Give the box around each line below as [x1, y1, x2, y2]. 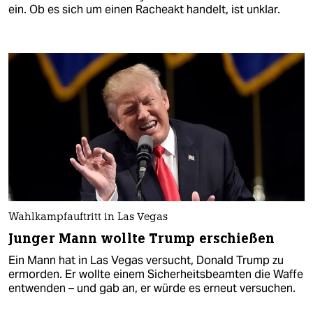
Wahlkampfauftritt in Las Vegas [8, 212, 168, 223]
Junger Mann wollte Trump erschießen [8, 229, 275, 247]
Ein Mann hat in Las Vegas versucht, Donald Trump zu [8, 252, 284, 268]
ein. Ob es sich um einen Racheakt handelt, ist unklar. [8, 1, 280, 17]
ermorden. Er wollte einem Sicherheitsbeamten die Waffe [8, 266, 303, 282]
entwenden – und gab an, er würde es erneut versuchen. [8, 280, 296, 296]
